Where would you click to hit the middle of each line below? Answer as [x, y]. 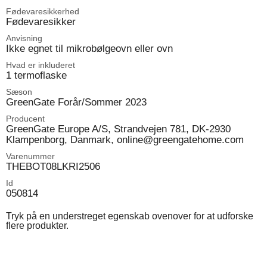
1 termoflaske [36, 75]
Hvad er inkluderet [41, 65]
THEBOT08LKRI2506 [53, 166]
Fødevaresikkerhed [43, 11]
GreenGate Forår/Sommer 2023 [76, 102]
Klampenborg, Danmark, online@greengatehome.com [125, 139]
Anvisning [24, 38]
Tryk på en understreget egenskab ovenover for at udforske [130, 216]
